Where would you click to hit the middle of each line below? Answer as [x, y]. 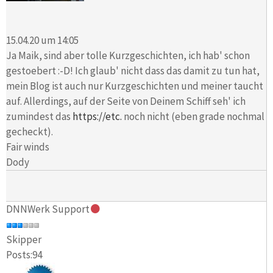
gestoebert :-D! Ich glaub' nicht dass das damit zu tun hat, [133, 70]
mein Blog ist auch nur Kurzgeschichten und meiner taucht [135, 86]
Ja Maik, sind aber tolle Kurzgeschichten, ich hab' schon [128, 55]
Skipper [24, 240]
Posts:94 [24, 255]
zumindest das [39, 116]
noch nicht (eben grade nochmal [193, 116]
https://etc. [97, 116]
